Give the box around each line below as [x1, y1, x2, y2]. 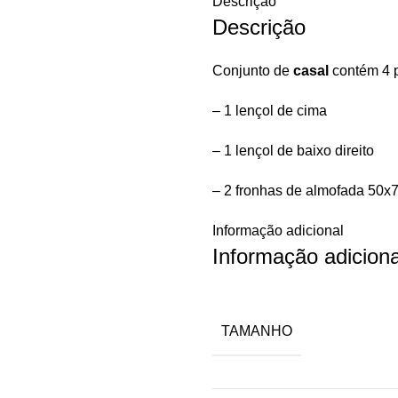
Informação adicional [212, 223, 344, 238]
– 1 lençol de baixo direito [212, 143, 374, 158]
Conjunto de [212, 63, 293, 78]
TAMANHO [221, 322, 292, 338]
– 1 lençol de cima [212, 103, 327, 118]
